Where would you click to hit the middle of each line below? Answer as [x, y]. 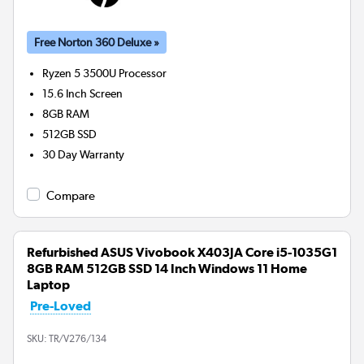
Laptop [48, 284]
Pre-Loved [61, 305]
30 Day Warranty [84, 154]
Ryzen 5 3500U [80, 73]
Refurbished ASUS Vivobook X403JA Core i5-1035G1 [182, 252]
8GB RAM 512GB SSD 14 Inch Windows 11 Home [167, 268]
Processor [143, 73]
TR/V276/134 [78, 338]
